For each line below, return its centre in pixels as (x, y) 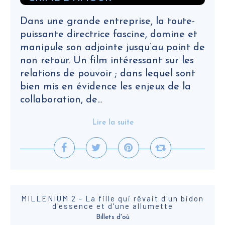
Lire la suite (113, 123)
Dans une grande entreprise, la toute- (107, 22)
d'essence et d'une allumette (113, 206)
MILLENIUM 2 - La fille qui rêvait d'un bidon (113, 198)
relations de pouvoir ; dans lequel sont (108, 74)
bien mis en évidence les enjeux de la (105, 87)
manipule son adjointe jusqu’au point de (113, 48)
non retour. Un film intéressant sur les (107, 61)
